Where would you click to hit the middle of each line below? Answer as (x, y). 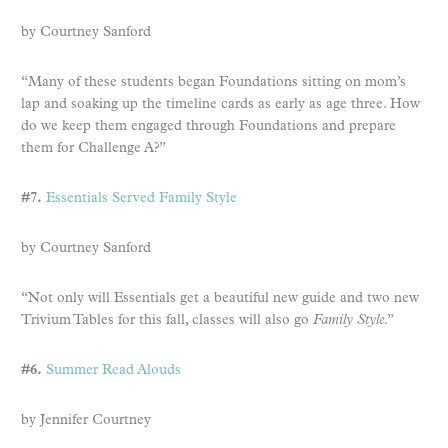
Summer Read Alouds (113, 370)
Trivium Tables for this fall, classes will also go (167, 320)
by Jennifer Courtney (86, 420)
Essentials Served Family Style (141, 198)
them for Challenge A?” (93, 148)
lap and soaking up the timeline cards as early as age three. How (220, 104)
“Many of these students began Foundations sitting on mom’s (213, 82)
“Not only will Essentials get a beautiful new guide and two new (220, 298)
